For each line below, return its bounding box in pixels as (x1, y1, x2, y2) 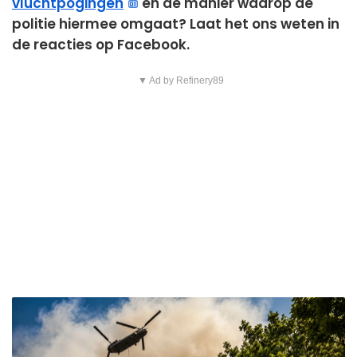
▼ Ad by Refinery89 (137, 74, 224, 86)
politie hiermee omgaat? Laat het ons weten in (12, 14, 339, 33)
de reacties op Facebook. (12, 34, 190, 54)
